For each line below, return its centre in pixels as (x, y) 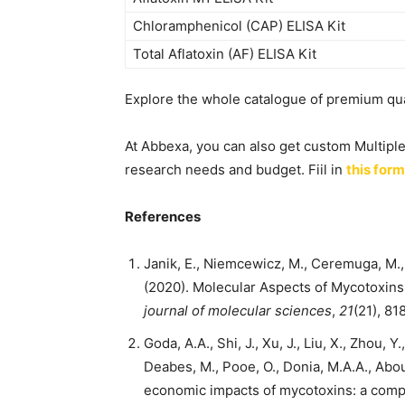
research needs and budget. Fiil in (235, 170)
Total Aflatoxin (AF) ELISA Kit (225, 54)
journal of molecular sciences (238, 311)
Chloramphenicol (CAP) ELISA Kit (239, 26)
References (163, 217)
